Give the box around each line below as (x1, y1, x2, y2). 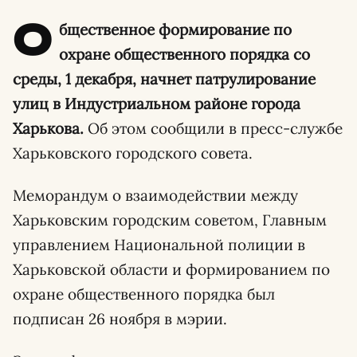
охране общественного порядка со (59, 45, 311, 64)
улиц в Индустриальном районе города (13, 94, 300, 113)
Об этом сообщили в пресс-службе (84, 119, 343, 138)
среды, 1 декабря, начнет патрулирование (13, 69, 316, 88)
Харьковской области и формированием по (13, 260, 330, 279)
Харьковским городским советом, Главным (13, 210, 327, 229)
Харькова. (13, 119, 84, 138)
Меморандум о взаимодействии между (13, 186, 298, 205)
